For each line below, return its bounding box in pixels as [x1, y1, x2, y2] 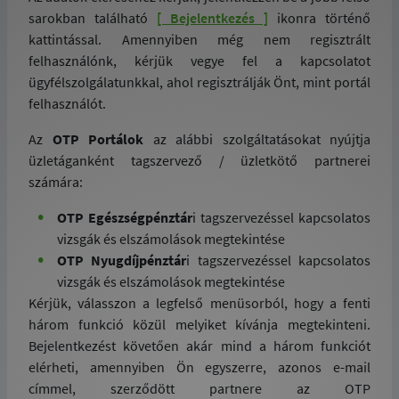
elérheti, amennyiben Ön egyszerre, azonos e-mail [28, 358, 370, 376]
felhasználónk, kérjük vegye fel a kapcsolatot [28, 52, 370, 69]
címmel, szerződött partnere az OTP [28, 379, 370, 397]
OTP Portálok [52, 130, 153, 148]
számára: [28, 173, 83, 191]
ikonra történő [268, 9, 370, 27]
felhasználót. [28, 94, 106, 112]
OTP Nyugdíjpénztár [57, 251, 187, 269]
